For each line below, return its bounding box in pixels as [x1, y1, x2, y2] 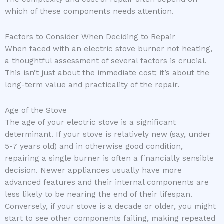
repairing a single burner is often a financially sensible [5, 153, 214, 163]
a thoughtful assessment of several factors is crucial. [5, 56, 207, 65]
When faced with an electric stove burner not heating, [5, 44, 212, 53]
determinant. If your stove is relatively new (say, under [5, 129, 211, 139]
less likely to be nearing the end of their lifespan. [5, 189, 192, 199]
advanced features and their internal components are [5, 177, 209, 187]
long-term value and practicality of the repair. [5, 80, 179, 89]
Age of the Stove [5, 105, 67, 115]
